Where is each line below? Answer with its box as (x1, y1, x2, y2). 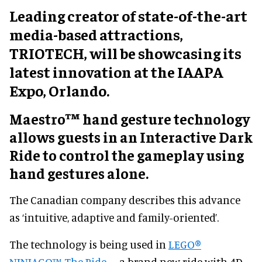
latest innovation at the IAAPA (9, 61, 223, 81)
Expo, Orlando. (9, 80, 109, 100)
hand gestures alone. (9, 163, 149, 182)
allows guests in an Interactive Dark (9, 127, 253, 146)
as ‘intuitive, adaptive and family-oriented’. (9, 210, 219, 224)
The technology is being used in (9, 237, 168, 251)
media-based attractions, (9, 24, 183, 44)
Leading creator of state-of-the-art (9, 5, 247, 25)
